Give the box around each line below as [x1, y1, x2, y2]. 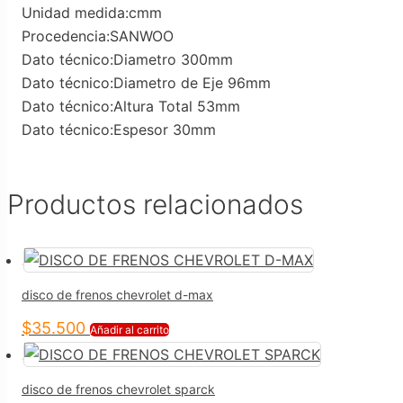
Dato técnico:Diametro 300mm [22, 50, 233, 69]
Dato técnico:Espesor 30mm [22, 121, 216, 139]
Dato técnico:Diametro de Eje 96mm [22, 74, 271, 93]
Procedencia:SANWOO [22, 27, 174, 46]
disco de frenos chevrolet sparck [22, 381, 215, 397]
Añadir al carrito [90, 323, 169, 337]
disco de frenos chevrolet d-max [22, 286, 213, 302]
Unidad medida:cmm [22, 4, 162, 22]
